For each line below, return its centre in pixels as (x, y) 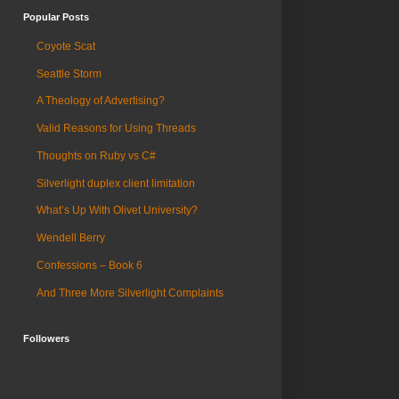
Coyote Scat (66, 46)
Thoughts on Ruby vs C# (96, 155)
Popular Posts (56, 17)
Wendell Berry (71, 238)
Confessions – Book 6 (90, 266)
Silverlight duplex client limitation (116, 183)
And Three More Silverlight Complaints (130, 293)
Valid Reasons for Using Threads (116, 129)
